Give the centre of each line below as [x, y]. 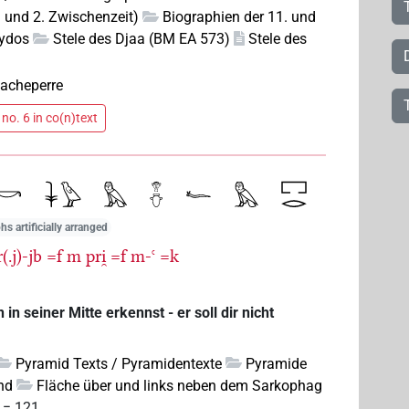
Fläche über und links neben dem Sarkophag [180, 385]
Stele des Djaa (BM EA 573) [142, 39]
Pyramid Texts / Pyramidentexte [119, 363]
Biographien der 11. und [240, 17]
